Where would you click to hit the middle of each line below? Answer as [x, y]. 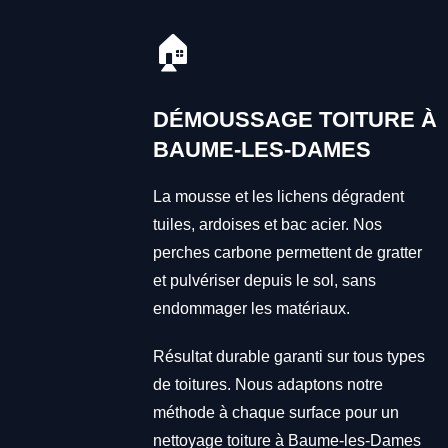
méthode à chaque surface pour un [275, 412]
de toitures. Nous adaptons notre [267, 384]
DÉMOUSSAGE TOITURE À [294, 119]
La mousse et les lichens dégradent [278, 196]
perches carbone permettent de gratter [287, 252]
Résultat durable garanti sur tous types [288, 356]
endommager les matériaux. [251, 308]
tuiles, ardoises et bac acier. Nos [267, 224]
